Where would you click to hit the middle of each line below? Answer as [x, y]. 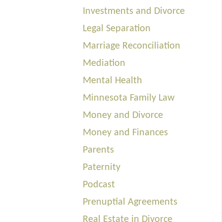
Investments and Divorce [134, 11]
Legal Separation [117, 28]
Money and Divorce [123, 115]
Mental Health [113, 81]
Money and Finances [126, 133]
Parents [99, 150]
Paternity [102, 167]
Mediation [104, 63]
